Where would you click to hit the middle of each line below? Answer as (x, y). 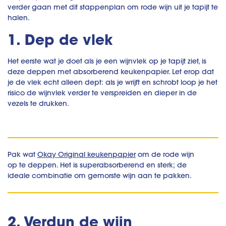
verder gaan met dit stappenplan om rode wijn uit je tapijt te (113, 7)
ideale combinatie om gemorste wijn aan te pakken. (100, 176)
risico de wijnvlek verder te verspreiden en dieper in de (102, 93)
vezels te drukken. (38, 104)
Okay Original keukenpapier (87, 155)
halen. (19, 18)
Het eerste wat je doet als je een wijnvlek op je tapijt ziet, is (107, 61)
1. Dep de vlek (60, 40)
